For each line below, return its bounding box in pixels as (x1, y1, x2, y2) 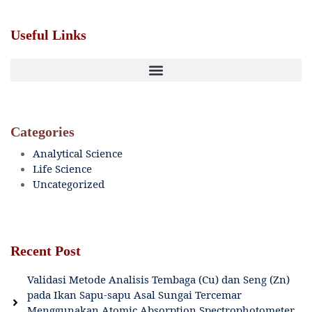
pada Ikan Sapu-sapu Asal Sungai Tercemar (27, 288, 242, 302)
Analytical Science (33, 146, 123, 161)
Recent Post (10, 243, 81, 259)
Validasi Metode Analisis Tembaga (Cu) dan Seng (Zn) (27, 272, 290, 287)
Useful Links (10, 27, 86, 43)
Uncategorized (33, 177, 104, 192)
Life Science (33, 162, 92, 176)
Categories (10, 124, 75, 140)
